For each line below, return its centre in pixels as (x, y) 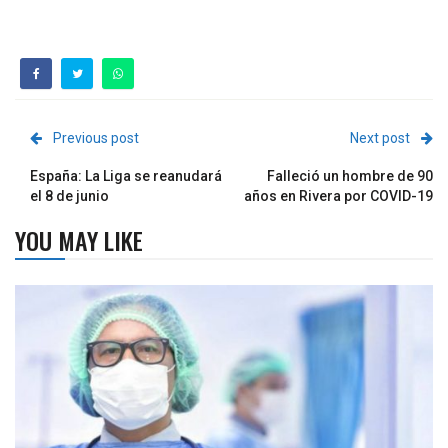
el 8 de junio (69, 195)
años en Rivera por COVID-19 (338, 195)
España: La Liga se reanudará (126, 175)
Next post (380, 137)
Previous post (96, 137)
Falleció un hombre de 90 (350, 175)
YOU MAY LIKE (79, 239)
